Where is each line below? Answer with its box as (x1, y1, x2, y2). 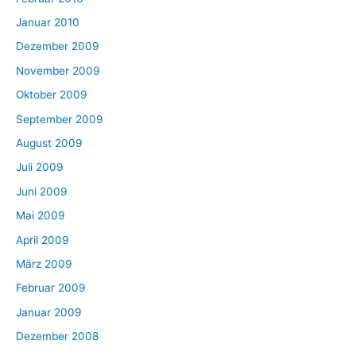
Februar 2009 (16, 281, 86, 295)
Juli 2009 (16, 161, 64, 174)
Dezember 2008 (16, 330, 99, 343)
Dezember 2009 (16, 40, 99, 53)
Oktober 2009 (16, 88, 87, 102)
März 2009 (16, 257, 72, 270)
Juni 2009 (16, 184, 68, 198)
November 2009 (16, 64, 100, 77)
